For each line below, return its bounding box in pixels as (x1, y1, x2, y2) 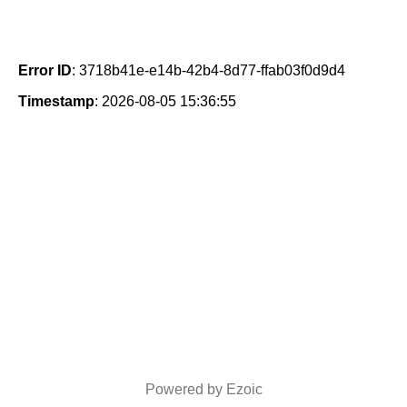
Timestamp (18, 94, 94, 110)
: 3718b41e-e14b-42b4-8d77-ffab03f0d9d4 (72, 63, 345, 79)
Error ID (18, 63, 72, 79)
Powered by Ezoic (144, 382, 263, 397)
